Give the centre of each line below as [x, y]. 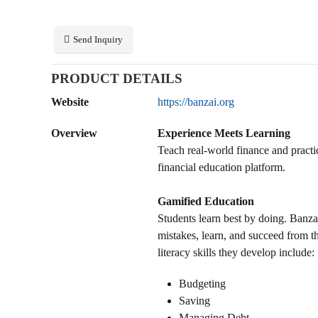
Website [70, 102]
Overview [74, 133]
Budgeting [202, 283]
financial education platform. [221, 167]
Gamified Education [206, 201]
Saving [194, 300]
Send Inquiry [98, 39]
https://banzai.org [196, 102]
